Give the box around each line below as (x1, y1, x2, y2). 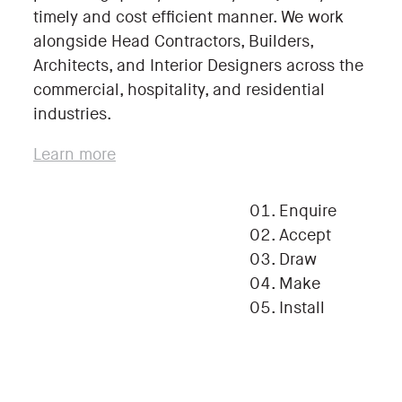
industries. (33, 105, 112, 125)
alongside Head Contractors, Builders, (33, 32, 313, 52)
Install (279, 299, 325, 319)
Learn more (33, 145, 116, 165)
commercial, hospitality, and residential (33, 81, 325, 100)
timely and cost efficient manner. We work (33, 8, 344, 28)
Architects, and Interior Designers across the (33, 57, 363, 76)
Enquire (279, 202, 336, 222)
